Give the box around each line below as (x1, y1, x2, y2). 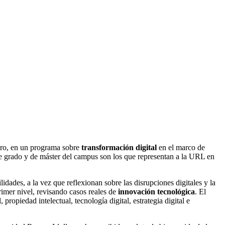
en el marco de (157, 143, 205, 152)
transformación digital (81, 143, 157, 152)
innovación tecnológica (118, 187, 195, 196)
